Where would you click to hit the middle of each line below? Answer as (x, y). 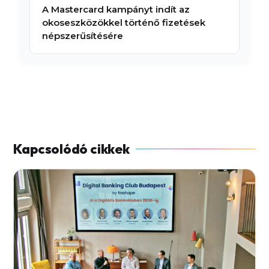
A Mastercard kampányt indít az (116, 9)
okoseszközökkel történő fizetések (123, 22)
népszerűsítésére (82, 35)
